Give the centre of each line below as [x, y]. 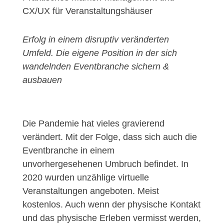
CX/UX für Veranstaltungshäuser [87, 11]
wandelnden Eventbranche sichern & [95, 67]
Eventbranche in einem [68, 151]
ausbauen [42, 80]
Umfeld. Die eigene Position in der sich [99, 53]
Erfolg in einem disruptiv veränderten [95, 40]
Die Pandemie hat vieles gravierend [93, 124]
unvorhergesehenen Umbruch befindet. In [105, 164]
